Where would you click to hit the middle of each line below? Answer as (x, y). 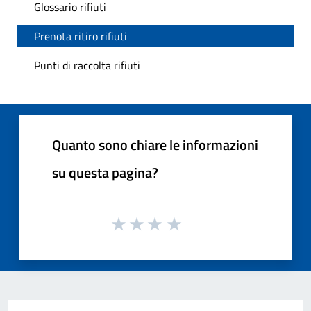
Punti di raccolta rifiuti (87, 65)
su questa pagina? (105, 172)
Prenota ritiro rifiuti (81, 36)
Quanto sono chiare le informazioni (155, 144)
